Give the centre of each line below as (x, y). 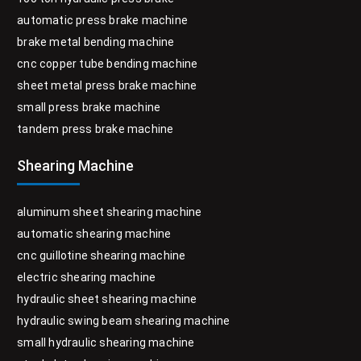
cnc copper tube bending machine (108, 63)
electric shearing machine (87, 277)
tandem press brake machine (95, 129)
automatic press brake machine (103, 20)
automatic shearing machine (94, 233)
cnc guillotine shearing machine (102, 255)
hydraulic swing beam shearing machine (124, 320)
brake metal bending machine (96, 41)
